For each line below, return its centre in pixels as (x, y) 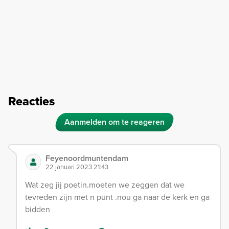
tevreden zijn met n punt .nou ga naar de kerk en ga (117, 197)
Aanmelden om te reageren (114, 122)
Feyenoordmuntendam (87, 158)
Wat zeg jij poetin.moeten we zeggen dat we (105, 185)
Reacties (31, 101)
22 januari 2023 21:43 (77, 167)
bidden (38, 209)
